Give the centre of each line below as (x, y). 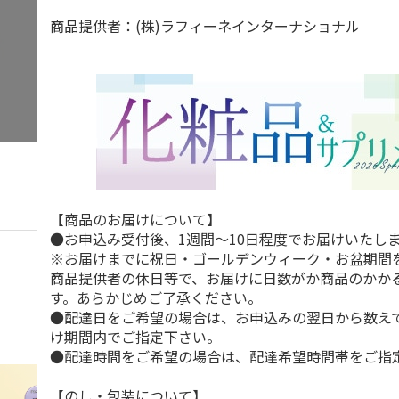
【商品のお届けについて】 (136, 219)
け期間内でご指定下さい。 (136, 337)
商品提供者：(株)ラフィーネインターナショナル (205, 26)
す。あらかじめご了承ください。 (156, 297)
